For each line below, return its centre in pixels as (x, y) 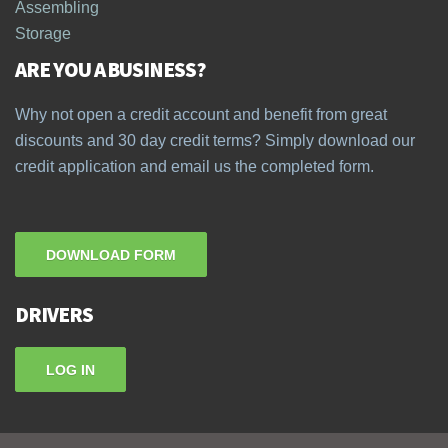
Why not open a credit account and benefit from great (201, 115)
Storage (43, 34)
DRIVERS (54, 315)
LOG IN (70, 370)
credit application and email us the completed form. (194, 167)
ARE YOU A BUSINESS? (111, 70)
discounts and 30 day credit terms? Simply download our (215, 141)
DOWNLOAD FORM (111, 255)
